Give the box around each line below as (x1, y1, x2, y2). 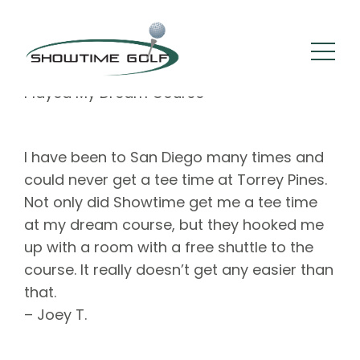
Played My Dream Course (24, 83, 204, 103)
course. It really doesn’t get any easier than (24, 260, 333, 280)
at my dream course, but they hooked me (24, 215, 324, 235)
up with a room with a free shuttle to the (24, 237, 313, 257)
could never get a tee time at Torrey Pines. (24, 170, 327, 190)
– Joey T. (24, 305, 87, 325)
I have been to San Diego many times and (24, 147, 324, 167)
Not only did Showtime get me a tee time (24, 192, 317, 212)
